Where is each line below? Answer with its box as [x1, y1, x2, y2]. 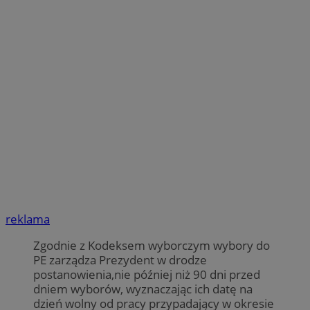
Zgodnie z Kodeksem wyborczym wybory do [33, 237, 270, 254]
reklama [6, 211, 50, 228]
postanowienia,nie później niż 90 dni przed [33, 266, 260, 283]
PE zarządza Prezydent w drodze [33, 252, 207, 268]
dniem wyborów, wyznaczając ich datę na [33, 281, 253, 298]
